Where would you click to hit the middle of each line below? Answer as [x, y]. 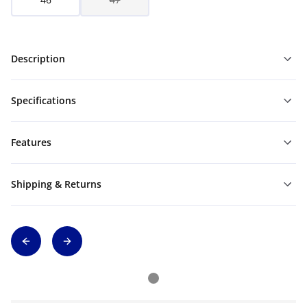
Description [38, 59]
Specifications [44, 100]
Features [31, 142]
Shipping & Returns [56, 184]
